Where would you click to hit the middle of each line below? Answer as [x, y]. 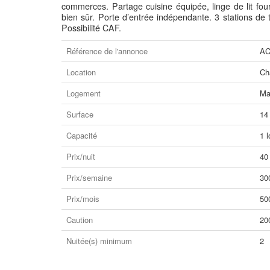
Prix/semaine [89, 177]
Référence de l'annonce [107, 51]
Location [81, 72]
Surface [80, 114]
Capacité [82, 135]
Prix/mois [83, 199]
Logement [83, 93]
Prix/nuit [81, 156]
